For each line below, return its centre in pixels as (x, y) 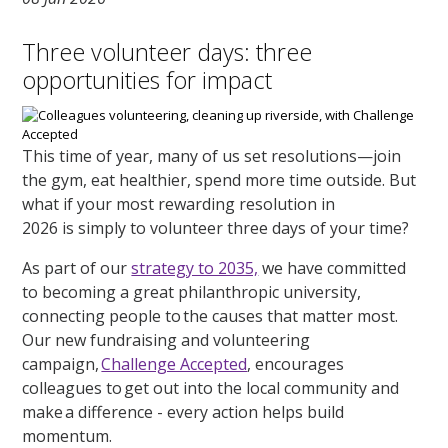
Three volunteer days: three (167, 51)
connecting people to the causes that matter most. (210, 315)
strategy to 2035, (195, 267)
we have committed (332, 267)
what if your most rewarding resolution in (179, 203)
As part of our (77, 267)
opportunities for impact (147, 79)
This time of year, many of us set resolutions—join (212, 155)
